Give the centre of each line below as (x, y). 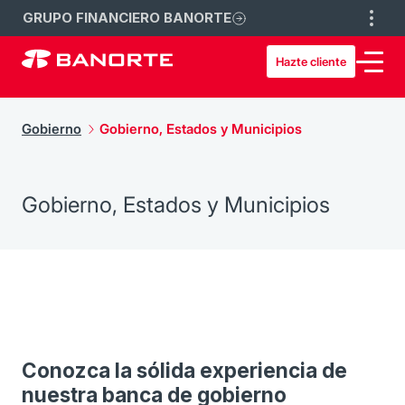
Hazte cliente (311, 61)
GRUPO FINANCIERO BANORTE (127, 18)
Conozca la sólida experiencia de (184, 370)
